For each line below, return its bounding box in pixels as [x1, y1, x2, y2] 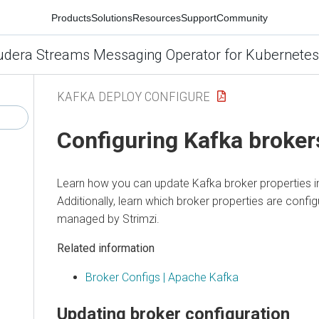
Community [216, 11, 268, 23]
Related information [57, 241, 155, 255]
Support [181, 11, 216, 23]
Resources [132, 11, 181, 23]
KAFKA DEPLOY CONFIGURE [57, 88, 210, 105]
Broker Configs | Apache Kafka [85, 270, 239, 284]
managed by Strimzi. [57, 211, 159, 226]
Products [51, 11, 91, 23]
